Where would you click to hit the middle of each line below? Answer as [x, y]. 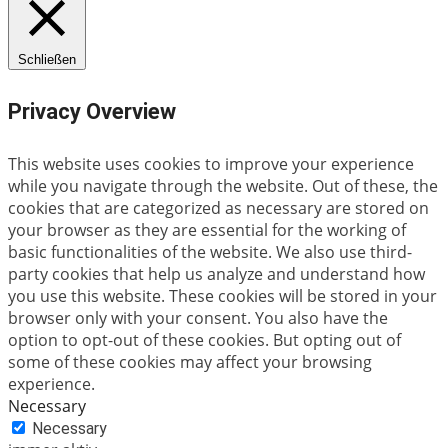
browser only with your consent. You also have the [198, 318]
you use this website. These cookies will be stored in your [222, 296]
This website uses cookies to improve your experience [211, 164]
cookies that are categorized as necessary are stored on [218, 208]
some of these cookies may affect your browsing [190, 362]
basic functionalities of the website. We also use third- [210, 252]
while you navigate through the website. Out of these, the [223, 186]
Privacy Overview [92, 111]
